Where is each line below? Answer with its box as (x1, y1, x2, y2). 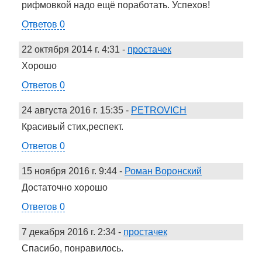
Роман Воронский (125, 166, 202, 176)
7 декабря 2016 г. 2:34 (22, 226, 116, 237)
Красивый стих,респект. (22, 121, 123, 132)
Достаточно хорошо (22, 182, 108, 192)
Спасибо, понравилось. (22, 243, 123, 253)
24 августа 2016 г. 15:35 (22, 105, 123, 115)
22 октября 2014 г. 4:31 (22, 44, 120, 54)
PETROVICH (131, 105, 187, 115)
